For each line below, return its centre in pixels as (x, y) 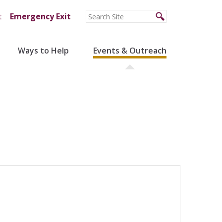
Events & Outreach (130, 51)
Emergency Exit (40, 16)
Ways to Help (43, 51)
